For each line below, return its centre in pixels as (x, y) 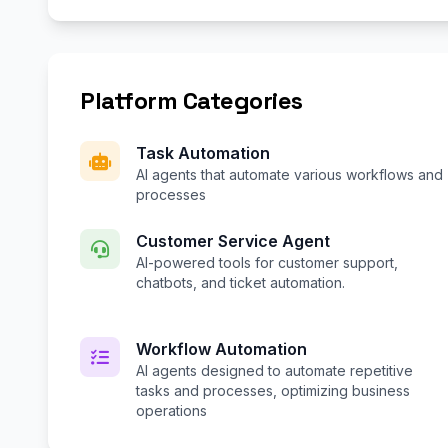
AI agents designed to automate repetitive (274, 371)
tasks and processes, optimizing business (273, 391)
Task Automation (203, 153)
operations (171, 411)
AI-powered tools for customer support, (267, 263)
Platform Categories (191, 101)
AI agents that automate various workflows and (289, 175)
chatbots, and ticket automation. (240, 283)
